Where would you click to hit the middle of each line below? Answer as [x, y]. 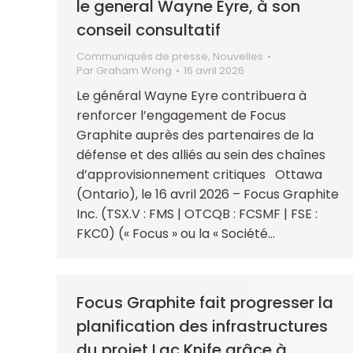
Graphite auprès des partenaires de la [195, 135]
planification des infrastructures [202, 326]
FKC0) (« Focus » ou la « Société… [176, 233]
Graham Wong [134, 70]
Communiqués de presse [142, 56]
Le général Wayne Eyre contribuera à [191, 95]
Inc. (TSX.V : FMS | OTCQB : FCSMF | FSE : [197, 214]
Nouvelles [238, 56]
